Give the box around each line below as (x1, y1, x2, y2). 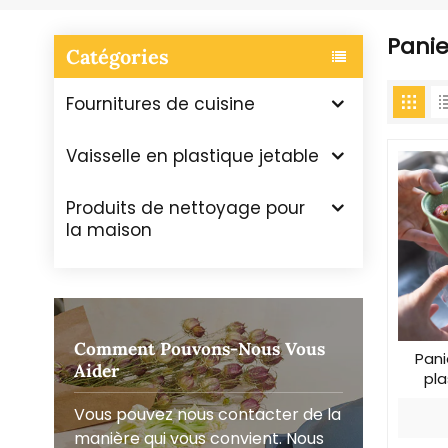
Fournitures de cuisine (65, 92, 255, 117)
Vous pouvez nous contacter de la (73, 402, 341, 426)
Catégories (65, 43, 169, 69)
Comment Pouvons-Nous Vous (73, 337, 325, 360)
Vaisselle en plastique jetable (65, 144, 319, 169)
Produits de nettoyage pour (65, 196, 305, 221)
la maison (65, 218, 152, 243)
